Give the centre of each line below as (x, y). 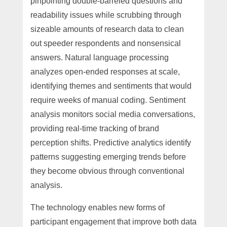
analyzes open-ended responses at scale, (105, 71)
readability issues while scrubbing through (106, 15)
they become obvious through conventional (107, 171)
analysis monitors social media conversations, (112, 114)
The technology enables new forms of (97, 207)
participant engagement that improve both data (113, 221)
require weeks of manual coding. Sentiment (108, 100)
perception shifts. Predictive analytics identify (110, 142)
